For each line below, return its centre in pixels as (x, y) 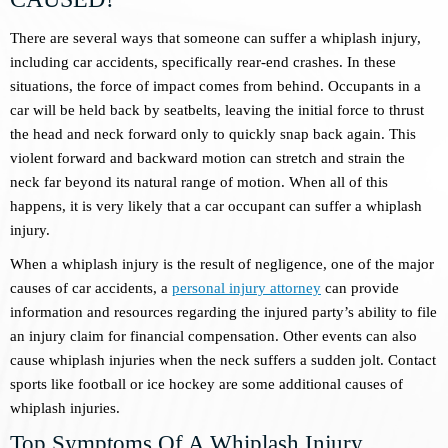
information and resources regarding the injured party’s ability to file (223, 312)
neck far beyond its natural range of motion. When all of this (199, 182)
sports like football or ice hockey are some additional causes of (206, 384)
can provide (360, 288)
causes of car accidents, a (91, 288)
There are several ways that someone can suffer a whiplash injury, (215, 38)
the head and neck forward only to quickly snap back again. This (213, 134)
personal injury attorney (246, 288)
